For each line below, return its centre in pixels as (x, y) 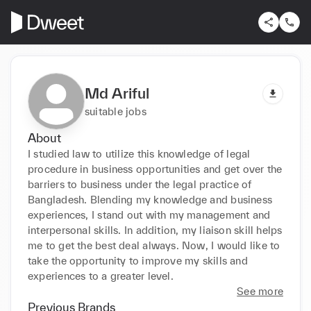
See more (260, 291)
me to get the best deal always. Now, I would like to (154, 245)
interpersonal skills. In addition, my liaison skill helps (155, 230)
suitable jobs (116, 111)
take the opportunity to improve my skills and (138, 260)
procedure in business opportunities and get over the (155, 169)
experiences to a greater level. (101, 276)
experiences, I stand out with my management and (149, 215)
